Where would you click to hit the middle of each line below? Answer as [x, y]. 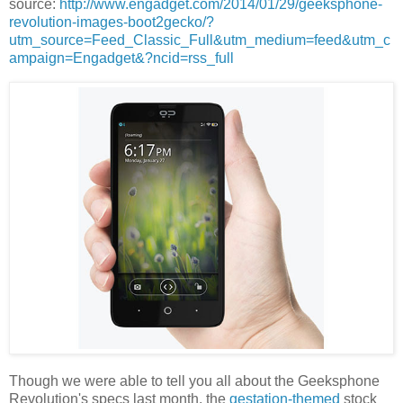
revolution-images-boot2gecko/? [112, 22]
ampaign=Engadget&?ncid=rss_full [121, 58]
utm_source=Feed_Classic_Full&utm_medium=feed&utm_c [200, 40]
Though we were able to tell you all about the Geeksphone [194, 381]
